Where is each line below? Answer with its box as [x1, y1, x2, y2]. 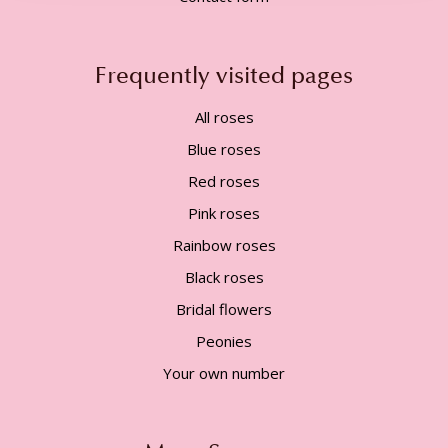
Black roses [184, 267, 264, 288]
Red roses [188, 171, 260, 192]
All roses [194, 107, 254, 128]
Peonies [196, 331, 252, 352]
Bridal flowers [176, 299, 272, 320]
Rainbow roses [172, 235, 276, 256]
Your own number [163, 363, 285, 384]
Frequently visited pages [95, 65, 353, 87]
